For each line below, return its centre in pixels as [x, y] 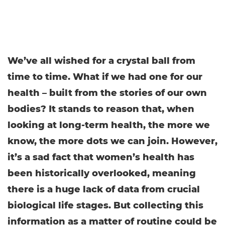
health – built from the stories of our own [107, 93]
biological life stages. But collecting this [105, 205]
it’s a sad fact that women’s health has [101, 157]
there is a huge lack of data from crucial [104, 189]
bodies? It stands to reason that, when [101, 109]
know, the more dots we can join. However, [113, 141]
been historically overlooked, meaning [102, 173]
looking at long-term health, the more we [109, 125]
